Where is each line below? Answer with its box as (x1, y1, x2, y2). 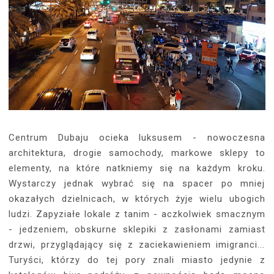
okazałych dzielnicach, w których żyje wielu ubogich (9, 193, 265, 205)
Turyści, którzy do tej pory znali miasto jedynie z (9, 254, 265, 266)
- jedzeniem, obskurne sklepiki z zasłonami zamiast (9, 224, 265, 235)
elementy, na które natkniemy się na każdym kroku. (9, 163, 265, 174)
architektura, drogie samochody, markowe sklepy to (9, 147, 265, 159)
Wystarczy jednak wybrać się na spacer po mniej (9, 178, 265, 190)
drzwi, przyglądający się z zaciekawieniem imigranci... (9, 239, 265, 251)
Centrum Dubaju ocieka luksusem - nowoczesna (9, 132, 265, 144)
